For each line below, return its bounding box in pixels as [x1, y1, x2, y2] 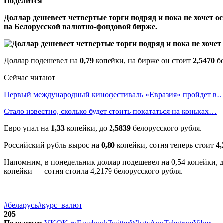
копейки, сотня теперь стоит [117, 140, 216, 149]
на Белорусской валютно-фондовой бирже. [4, 22, 157, 31]
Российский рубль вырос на [4, 140, 101, 149]
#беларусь [4, 200, 38, 209]
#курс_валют [38, 200, 82, 209]
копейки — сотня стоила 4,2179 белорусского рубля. [4, 166, 183, 175]
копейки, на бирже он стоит [94, 56, 193, 65]
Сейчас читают [4, 73, 55, 82]
